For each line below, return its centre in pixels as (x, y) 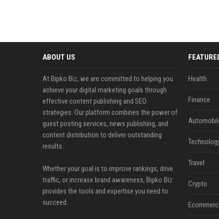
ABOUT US (59, 57)
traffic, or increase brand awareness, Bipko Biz (108, 180)
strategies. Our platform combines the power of (110, 112)
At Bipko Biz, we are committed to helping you (108, 79)
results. (53, 146)
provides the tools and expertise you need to (105, 191)
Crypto (197, 184)
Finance (199, 100)
